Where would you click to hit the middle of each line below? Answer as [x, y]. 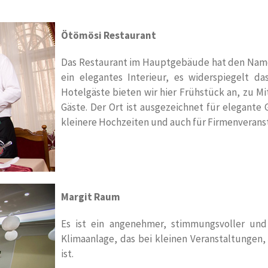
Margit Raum [91, 197]
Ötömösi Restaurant [109, 36]
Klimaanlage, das [100, 239]
